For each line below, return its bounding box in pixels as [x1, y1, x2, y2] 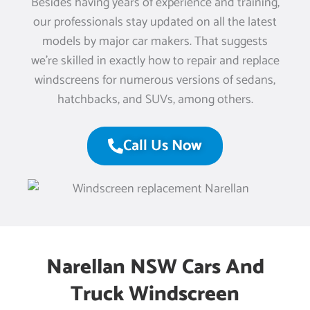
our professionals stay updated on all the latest [33, 11, 277, 33]
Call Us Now [123, 133, 202, 158]
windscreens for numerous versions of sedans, [35, 69, 275, 91]
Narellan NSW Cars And [46, 250, 264, 285]
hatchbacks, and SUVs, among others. [57, 89, 253, 110]
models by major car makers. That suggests [42, 30, 268, 52]
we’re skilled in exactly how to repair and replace [30, 50, 280, 71]
